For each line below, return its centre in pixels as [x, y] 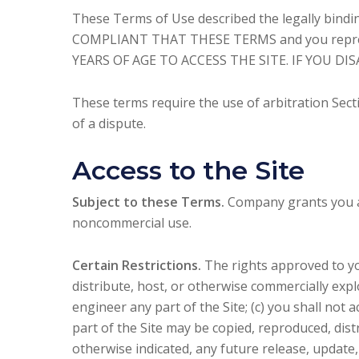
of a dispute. [109, 123]
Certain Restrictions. [137, 265]
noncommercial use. [132, 223]
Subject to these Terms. [149, 202]
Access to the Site [189, 170]
